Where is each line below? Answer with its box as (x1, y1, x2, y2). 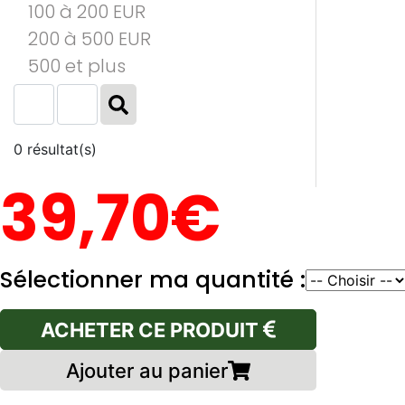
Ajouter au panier (66, 358, 229, 382)
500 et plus (28, 53, 126, 79)
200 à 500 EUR (28, 26, 151, 52)
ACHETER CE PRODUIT (41, 317, 264, 342)
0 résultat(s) (14, 140, 97, 158)
